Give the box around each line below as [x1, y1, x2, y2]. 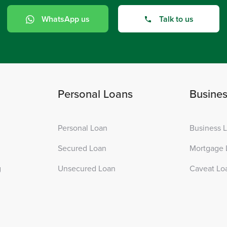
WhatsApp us [42, 13, 90, 25]
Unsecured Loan [58, 162, 116, 174]
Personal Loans [58, 85, 133, 101]
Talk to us [159, 13, 194, 25]
